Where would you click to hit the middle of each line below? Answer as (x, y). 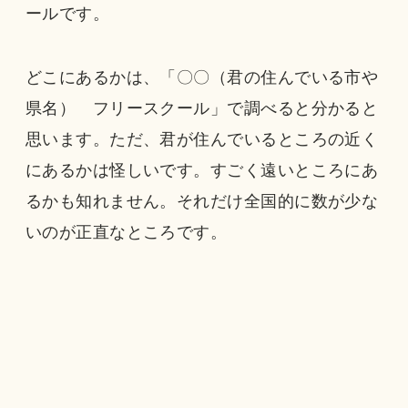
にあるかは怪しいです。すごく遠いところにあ (202, 171)
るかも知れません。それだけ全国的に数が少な (202, 202)
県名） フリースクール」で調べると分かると (202, 109)
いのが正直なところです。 (126, 233)
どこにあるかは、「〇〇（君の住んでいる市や (202, 78)
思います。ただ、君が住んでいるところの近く (202, 140)
